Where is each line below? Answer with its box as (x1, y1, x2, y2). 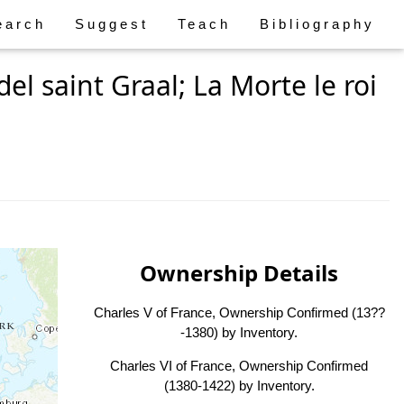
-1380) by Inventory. (180, 325, 298, 340)
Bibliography (260, 16, 375, 32)
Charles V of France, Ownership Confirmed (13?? (93, 305, 385, 320)
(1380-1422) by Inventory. (163, 378, 315, 393)
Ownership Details (140, 258, 338, 288)
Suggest (75, 16, 149, 32)
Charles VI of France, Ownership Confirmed (110, 358, 368, 373)
